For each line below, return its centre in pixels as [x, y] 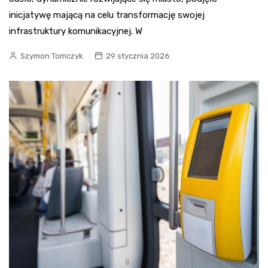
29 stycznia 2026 [138, 56]
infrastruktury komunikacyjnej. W [76, 31]
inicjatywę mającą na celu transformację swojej [107, 15]
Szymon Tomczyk [52, 56]
